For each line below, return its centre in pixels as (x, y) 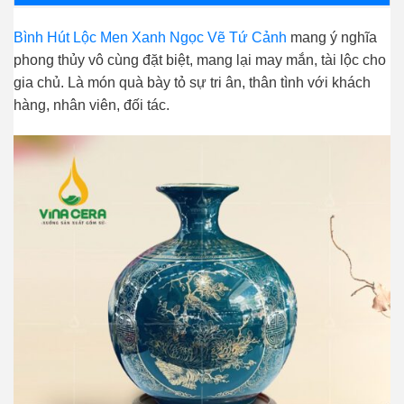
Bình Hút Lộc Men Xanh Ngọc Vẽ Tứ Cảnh (150, 38)
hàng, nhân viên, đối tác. (92, 106)
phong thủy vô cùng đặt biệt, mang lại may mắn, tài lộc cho (200, 60)
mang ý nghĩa (332, 38)
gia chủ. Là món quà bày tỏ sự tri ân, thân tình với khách (192, 83)
